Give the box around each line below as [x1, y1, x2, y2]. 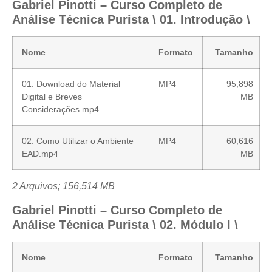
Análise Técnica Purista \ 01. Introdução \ [12, 13, 250, 27]
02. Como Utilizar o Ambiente [22, 136, 134, 146]
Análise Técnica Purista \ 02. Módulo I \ [12, 217, 238, 231]
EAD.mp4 [22, 149, 58, 159]
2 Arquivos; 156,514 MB [12, 181, 115, 192]
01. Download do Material [22, 79, 120, 89]
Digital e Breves [22, 92, 82, 102]
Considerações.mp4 [22, 104, 99, 115]
